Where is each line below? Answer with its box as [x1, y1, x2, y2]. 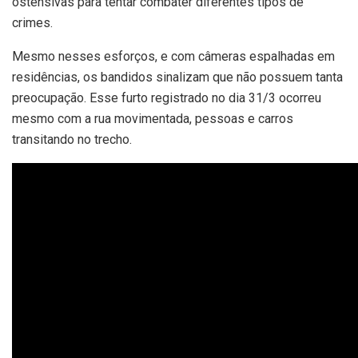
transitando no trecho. [12, 132, 132, 148]
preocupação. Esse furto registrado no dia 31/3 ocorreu [12, 90, 321, 106]
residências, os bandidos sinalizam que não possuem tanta [12, 70, 343, 86]
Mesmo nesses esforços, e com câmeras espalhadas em [12, 49, 335, 65]
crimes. [12, 15, 53, 31]
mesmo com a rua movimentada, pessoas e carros [12, 111, 293, 127]
